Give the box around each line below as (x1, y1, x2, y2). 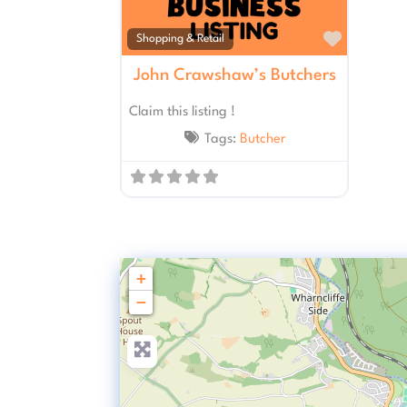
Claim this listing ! (129, 105, 235, 120)
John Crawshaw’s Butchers (133, 67, 336, 84)
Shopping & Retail (136, 33, 225, 45)
